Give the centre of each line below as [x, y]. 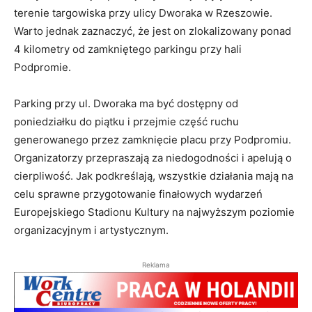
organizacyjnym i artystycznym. [91, 230]
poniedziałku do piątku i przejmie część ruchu [126, 121]
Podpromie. [42, 67]
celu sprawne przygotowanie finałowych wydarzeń [138, 194]
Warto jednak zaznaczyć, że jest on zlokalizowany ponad [153, 31]
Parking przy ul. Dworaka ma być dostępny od [126, 103]
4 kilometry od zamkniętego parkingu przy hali [128, 49]
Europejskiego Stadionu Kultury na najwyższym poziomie [154, 212]
